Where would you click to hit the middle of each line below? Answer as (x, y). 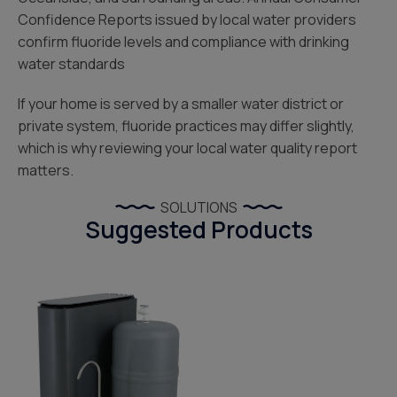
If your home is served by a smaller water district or (181, 104)
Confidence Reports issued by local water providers (187, 19)
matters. (46, 170)
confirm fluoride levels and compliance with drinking (183, 42)
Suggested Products (198, 230)
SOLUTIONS (198, 207)
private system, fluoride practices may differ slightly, (186, 126)
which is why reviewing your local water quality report (187, 148)
